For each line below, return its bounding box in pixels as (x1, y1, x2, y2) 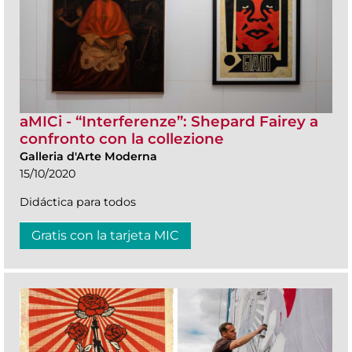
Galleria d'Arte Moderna (20, 148, 157, 163)
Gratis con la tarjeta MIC (31, 227, 179, 243)
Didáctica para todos (20, 194, 136, 209)
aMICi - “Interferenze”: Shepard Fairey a (20, 112, 318, 130)
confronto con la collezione (20, 129, 224, 148)
